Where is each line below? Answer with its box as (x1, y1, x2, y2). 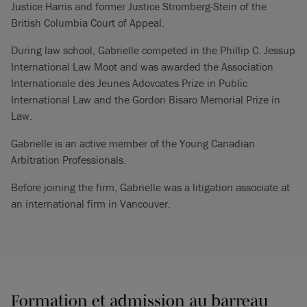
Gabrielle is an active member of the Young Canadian (11, 136, 255, 150)
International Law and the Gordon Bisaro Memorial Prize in (11, 93, 280, 106)
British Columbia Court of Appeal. (11, 16, 164, 29)
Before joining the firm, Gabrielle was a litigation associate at (11, 180, 290, 194)
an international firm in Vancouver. (11, 197, 171, 210)
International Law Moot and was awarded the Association (11, 60, 273, 73)
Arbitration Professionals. (11, 153, 126, 167)
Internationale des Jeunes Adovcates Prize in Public (11, 76, 247, 90)
